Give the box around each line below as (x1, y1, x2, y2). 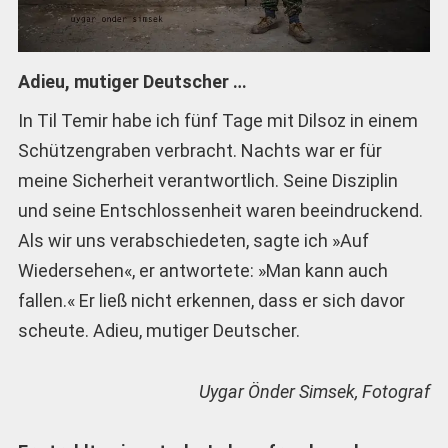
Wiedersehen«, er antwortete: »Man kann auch (17, 260, 388, 282)
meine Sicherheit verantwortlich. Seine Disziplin (17, 170, 398, 192)
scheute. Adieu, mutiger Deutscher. (17, 320, 300, 342)
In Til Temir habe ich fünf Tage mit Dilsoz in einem (17, 110, 418, 132)
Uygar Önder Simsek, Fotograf (199, 380, 431, 402)
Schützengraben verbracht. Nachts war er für (17, 140, 382, 162)
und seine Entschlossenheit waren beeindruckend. (17, 200, 423, 222)
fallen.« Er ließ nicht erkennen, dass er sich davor (17, 290, 405, 312)
